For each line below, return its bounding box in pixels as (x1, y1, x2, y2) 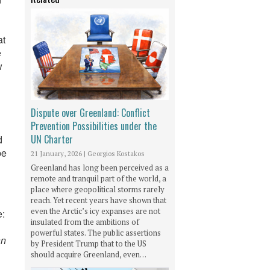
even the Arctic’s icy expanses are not (31, 206, 160, 217)
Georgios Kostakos (87, 149, 145, 159)
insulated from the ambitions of (31, 216, 139, 228)
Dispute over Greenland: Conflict (31, 105, 150, 121)
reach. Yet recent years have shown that (31, 195, 166, 206)
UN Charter (31, 132, 73, 147)
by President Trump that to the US (31, 238, 146, 250)
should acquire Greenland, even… (31, 249, 146, 260)
